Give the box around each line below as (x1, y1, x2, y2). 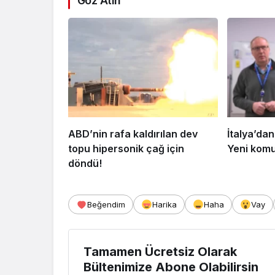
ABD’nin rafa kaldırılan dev (68, 128, 198, 141)
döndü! (68, 157, 102, 170)
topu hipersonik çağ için (68, 142, 184, 155)
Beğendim (87, 199, 125, 210)
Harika (152, 199, 177, 210)
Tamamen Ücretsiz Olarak (83, 244, 237, 260)
